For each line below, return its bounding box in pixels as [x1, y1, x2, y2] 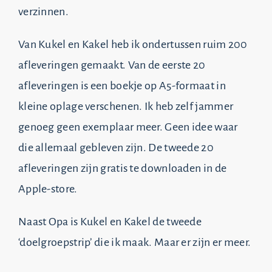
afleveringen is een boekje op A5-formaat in [18, 80, 226, 92]
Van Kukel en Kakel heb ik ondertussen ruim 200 [18, 38, 248, 50]
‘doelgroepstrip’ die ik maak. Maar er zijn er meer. [18, 236, 251, 248]
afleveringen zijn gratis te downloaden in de [18, 162, 227, 174]
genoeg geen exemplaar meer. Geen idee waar [18, 121, 238, 133]
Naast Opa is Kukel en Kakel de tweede [18, 216, 202, 228]
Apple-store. [18, 183, 78, 195]
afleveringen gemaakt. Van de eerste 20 [18, 59, 206, 71]
